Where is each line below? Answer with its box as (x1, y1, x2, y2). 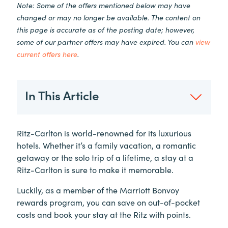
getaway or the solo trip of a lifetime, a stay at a (17, 151, 193, 163)
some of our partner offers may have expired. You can (17, 36, 195, 47)
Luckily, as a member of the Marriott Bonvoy (17, 184, 179, 195)
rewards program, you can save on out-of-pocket (17, 196, 200, 208)
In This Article (25, 86, 99, 103)
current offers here (17, 48, 77, 59)
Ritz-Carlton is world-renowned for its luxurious (17, 127, 191, 138)
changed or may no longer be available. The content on (17, 12, 201, 22)
